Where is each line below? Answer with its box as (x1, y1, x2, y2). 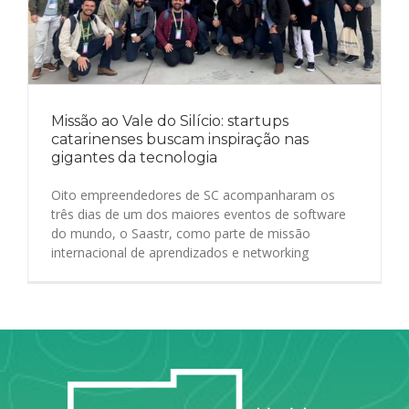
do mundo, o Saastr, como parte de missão (51, 225, 310, 243)
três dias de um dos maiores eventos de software (51, 205, 346, 224)
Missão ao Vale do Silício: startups (51, 112, 288, 131)
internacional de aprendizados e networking (51, 244, 309, 262)
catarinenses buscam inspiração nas (51, 131, 309, 149)
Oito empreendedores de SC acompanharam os (51, 186, 335, 204)
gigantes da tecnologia (51, 149, 217, 167)
